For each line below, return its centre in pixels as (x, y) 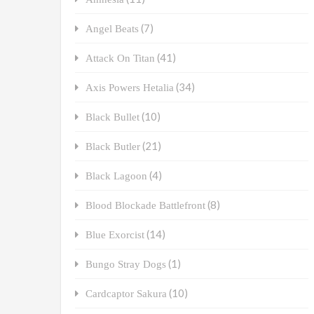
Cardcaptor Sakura (126, 294)
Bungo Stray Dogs (126, 264)
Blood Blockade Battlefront (145, 205)
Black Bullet (112, 117)
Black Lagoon (116, 176)
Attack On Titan (120, 58)
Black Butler (113, 146)
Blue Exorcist (115, 235)
